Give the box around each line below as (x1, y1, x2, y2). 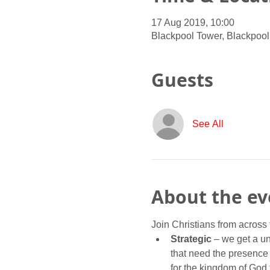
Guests (151, 67, 213, 92)
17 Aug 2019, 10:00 (151, 17, 234, 28)
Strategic (170, 233, 214, 244)
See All (192, 118, 224, 129)
